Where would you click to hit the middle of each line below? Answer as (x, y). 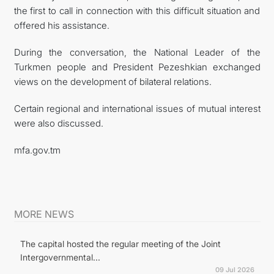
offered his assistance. (61, 25)
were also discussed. (58, 123)
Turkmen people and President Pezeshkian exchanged (137, 67)
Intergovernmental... (60, 257)
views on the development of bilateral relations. (113, 81)
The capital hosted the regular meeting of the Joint (120, 243)
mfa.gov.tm (37, 150)
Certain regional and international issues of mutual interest (137, 108)
